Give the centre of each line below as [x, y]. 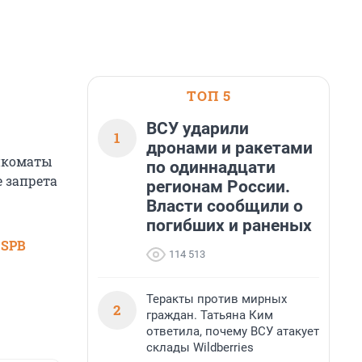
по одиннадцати [211, 167]
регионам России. [218, 187]
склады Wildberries [200, 347]
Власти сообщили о [225, 206]
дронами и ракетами [229, 148]
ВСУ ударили [198, 128]
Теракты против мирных [217, 299]
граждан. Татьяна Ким [210, 315]
